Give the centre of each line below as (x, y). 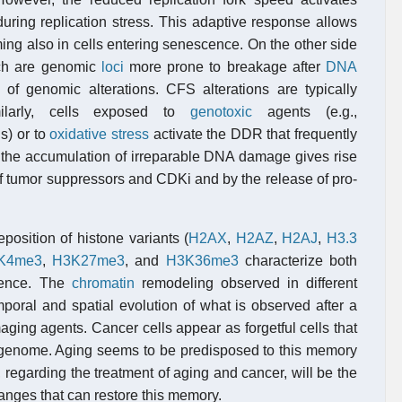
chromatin (103, 283)
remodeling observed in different (246, 283)
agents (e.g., (305, 112)
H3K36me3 (202, 261)
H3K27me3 (89, 261)
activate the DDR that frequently (253, 134)
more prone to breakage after (225, 67)
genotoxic (222, 112)
